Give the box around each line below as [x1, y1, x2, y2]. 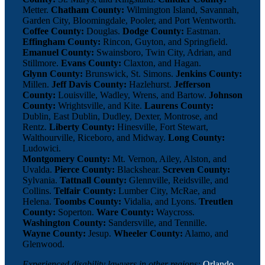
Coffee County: [22, 25, 84, 36]
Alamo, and [182, 228, 228, 238]
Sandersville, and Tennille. [105, 217, 207, 228]
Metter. [22, 4, 51, 15]
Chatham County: [50, 4, 124, 15]
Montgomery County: [22, 153, 110, 164]
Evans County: [60, 57, 121, 68]
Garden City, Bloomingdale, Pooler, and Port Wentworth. [22, 15, 236, 25]
